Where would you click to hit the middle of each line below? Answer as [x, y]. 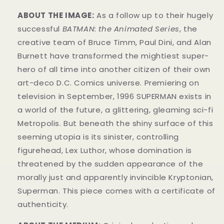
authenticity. [44, 204]
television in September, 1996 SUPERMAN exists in [114, 96]
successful [39, 28]
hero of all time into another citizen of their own [114, 69]
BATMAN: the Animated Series [120, 28]
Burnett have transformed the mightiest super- [113, 55]
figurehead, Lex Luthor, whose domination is [105, 150]
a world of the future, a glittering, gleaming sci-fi [115, 109]
